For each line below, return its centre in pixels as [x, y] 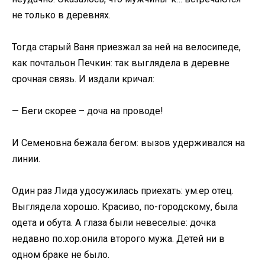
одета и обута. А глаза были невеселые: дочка [114, 223]
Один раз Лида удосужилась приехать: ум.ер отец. [123, 191]
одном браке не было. [61, 255]
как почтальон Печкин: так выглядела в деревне [121, 63]
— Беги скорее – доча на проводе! [88, 111]
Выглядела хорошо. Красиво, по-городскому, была [125, 207]
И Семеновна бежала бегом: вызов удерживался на [128, 143]
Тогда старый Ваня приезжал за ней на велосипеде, [126, 47]
